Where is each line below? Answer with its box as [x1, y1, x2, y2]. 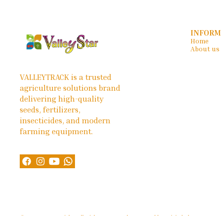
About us [190, 44, 220, 53]
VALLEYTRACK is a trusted [20, 72, 113, 82]
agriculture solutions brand [20, 83, 122, 93]
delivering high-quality [20, 94, 106, 104]
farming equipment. [20, 126, 93, 137]
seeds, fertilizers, [20, 105, 82, 115]
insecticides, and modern [20, 115, 112, 126]
